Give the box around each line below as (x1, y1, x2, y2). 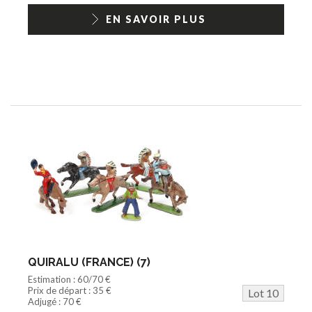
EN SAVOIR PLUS (106, 13, 206, 25)
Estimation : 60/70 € (28, 273, 111, 285)
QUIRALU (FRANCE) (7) (28, 255, 150, 269)
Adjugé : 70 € (28, 295, 81, 307)
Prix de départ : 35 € (28, 284, 111, 296)
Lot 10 (248, 286, 279, 299)
